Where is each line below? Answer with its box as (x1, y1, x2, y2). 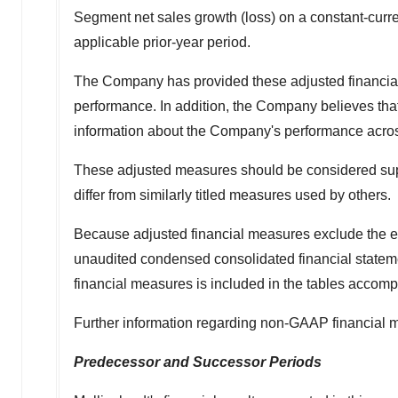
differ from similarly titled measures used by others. (74, 187, 391, 203)
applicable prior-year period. (74, 34, 251, 50)
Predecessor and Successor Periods (74, 354, 322, 370)
